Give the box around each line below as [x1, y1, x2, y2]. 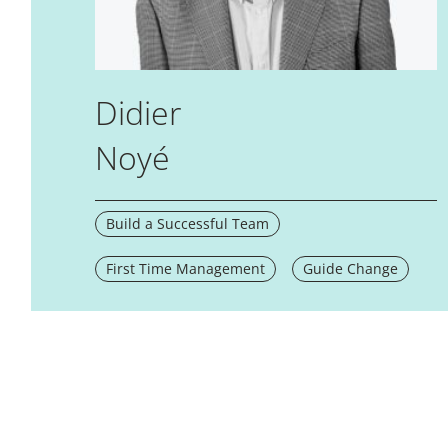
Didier [94, 90, 181, 134]
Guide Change [302, 258, 398, 278]
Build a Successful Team [105, 213, 269, 233]
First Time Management [105, 258, 265, 278]
